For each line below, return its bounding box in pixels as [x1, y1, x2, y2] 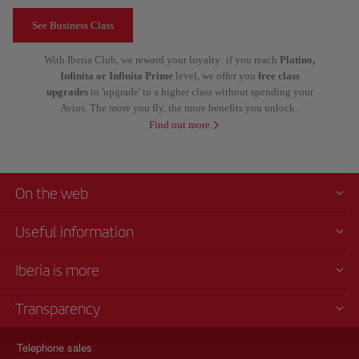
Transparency [15, 300, 100, 318]
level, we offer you [175, 70, 256, 82]
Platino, [280, 54, 315, 66]
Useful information [15, 223, 134, 241]
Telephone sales [17, 340, 92, 355]
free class [255, 70, 300, 82]
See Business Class [32, 19, 114, 31]
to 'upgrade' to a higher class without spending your [87, 86, 313, 98]
